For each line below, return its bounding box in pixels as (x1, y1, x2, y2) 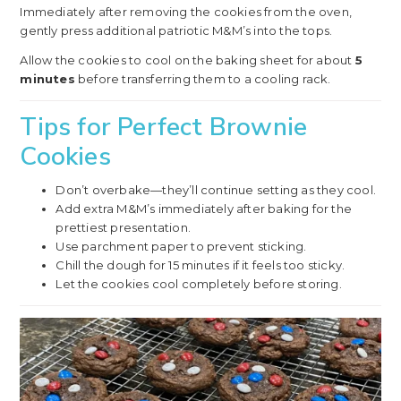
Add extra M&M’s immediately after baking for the (55, 201, 352, 217)
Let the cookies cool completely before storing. (55, 277, 342, 292)
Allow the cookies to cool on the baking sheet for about (20, 53, 355, 68)
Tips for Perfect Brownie (20, 110, 308, 145)
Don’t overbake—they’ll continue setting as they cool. (55, 183, 376, 198)
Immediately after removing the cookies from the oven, (20, 4, 352, 20)
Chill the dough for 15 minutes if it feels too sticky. (55, 258, 346, 273)
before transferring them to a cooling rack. (74, 72, 331, 87)
